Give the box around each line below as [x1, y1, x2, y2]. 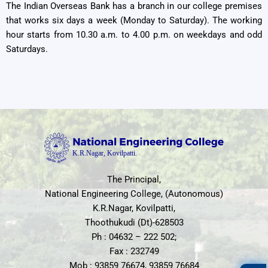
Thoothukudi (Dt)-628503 [84, 217, 184, 228]
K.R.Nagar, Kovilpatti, [93, 202, 175, 214]
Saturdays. [6, 44, 48, 55]
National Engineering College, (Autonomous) [45, 188, 223, 199]
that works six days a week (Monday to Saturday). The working [6, 15, 262, 26]
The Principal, [107, 173, 161, 185]
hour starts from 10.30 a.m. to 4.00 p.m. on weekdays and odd [6, 29, 262, 41]
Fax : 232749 [109, 245, 159, 257]
